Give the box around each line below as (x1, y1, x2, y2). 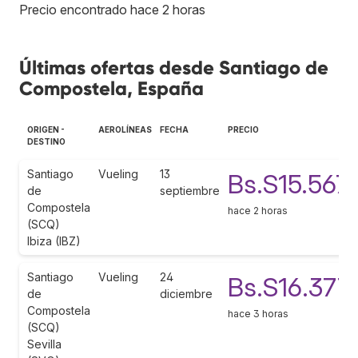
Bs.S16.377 (228, 271, 351, 303)
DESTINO (27, 136, 66, 146)
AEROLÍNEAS (98, 124, 152, 134)
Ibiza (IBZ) (27, 233, 81, 248)
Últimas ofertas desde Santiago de (19, 55, 328, 79)
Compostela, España (19, 76, 204, 100)
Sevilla (27, 336, 62, 351)
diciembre (160, 286, 213, 300)
